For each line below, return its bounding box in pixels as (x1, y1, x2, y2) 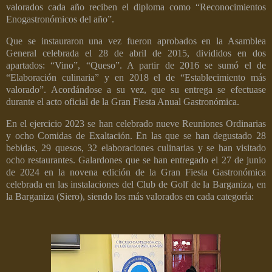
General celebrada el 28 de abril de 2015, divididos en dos (6, 48, 266, 59)
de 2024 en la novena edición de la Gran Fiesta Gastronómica (6, 166, 266, 177)
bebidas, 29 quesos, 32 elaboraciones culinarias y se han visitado (6, 142, 266, 153)
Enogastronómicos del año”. (6, 14, 114, 25)
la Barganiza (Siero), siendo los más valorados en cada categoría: (6, 191, 254, 202)
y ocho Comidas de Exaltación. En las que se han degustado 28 (6, 130, 266, 141)
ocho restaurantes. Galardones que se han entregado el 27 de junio (6, 154, 266, 165)
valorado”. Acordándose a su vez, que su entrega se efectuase (6, 84, 266, 95)
